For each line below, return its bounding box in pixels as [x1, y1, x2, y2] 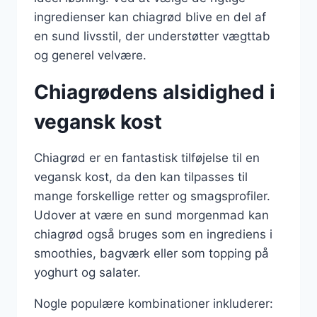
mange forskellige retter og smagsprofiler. [34, 188, 270, 203]
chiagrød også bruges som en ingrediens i [34, 226, 272, 241]
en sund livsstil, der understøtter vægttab [34, 28, 270, 43]
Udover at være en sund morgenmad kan [34, 207, 269, 222]
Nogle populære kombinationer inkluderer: [34, 296, 273, 311]
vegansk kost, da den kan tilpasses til [34, 169, 248, 184]
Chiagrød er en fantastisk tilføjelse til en [34, 150, 260, 165]
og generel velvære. [34, 47, 146, 62]
